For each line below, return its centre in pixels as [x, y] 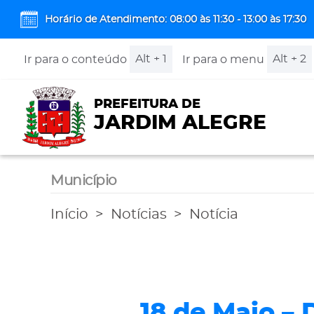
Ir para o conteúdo [75, 59]
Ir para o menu [223, 59]
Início [69, 214]
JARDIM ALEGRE [180, 123]
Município [84, 181]
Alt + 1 [151, 59]
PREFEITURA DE [147, 104]
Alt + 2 [289, 59]
